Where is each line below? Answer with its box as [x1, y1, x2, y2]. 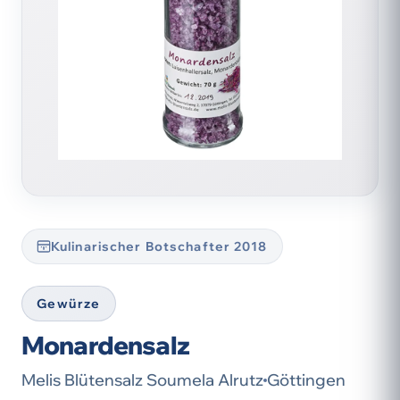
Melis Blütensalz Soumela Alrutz [21, 370, 263, 390]
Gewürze [37, 296, 101, 312]
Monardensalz [21, 329, 189, 361]
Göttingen [267, 370, 346, 390]
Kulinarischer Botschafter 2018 [51, 238, 268, 254]
